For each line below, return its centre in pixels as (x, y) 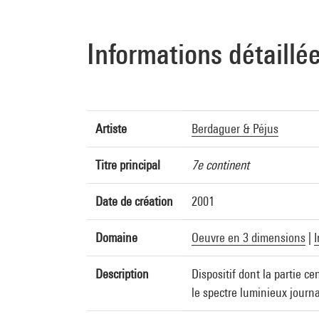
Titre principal (128, 165)
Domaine (116, 237)
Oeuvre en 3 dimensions (249, 237)
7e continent (220, 165)
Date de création (134, 201)
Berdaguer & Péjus (235, 129)
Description (122, 274)
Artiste (111, 129)
